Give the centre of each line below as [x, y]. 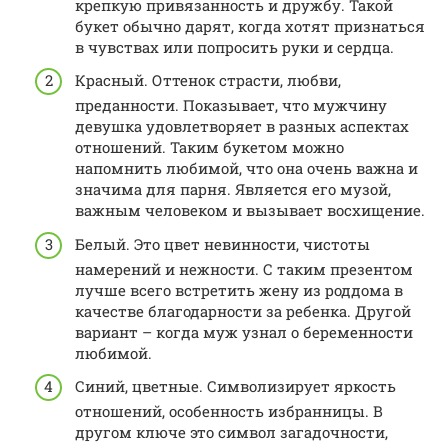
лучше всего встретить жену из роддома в [239, 289]
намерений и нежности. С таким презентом [244, 268]
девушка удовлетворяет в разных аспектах [242, 126]
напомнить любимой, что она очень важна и [246, 168]
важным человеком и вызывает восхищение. [250, 210]
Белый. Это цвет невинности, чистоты [222, 243]
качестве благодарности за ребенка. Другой [243, 310]
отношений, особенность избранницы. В [229, 411]
